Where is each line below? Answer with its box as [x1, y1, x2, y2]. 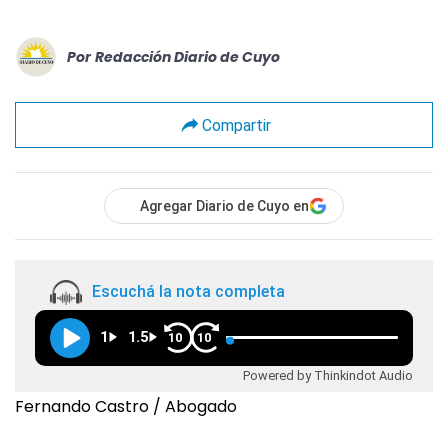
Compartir [201, 115, 271, 135]
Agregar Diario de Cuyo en [140, 198, 309, 214]
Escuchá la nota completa [92, 282, 285, 302]
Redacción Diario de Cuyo [95, 46, 280, 67]
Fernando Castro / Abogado [15, 395, 237, 418]
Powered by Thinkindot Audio [243, 367, 413, 383]
